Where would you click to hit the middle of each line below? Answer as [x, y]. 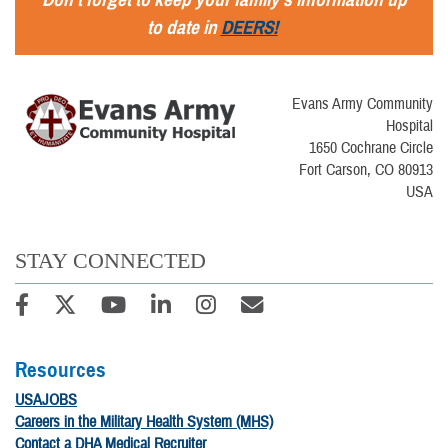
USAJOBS [46, 400]
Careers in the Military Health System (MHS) [144, 422]
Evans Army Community [362, 104]
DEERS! [249, 28]
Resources [63, 369]
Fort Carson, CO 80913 [366, 170]
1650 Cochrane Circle [371, 148]
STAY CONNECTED [110, 261]
